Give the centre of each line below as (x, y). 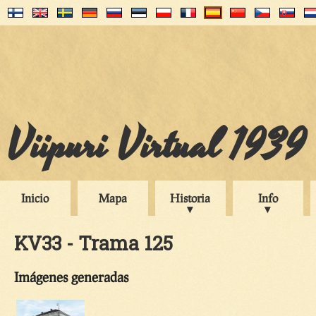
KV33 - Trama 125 (93, 243)
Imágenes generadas (71, 276)
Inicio (35, 198)
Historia (190, 198)
